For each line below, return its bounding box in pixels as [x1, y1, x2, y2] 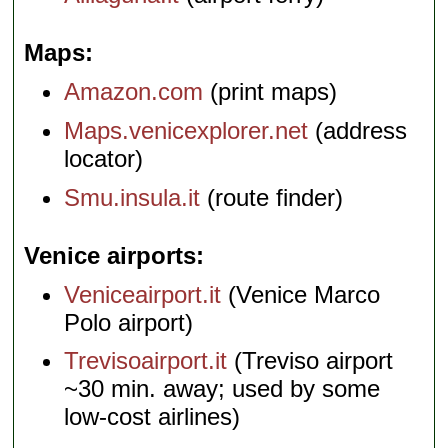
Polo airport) [64, 308, 194, 336]
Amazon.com [64, 78, 204, 106]
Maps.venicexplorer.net [64, 117, 309, 144]
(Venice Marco [221, 280, 381, 308]
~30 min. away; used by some [64, 375, 381, 403]
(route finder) [200, 183, 344, 211]
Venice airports [24, 241, 197, 269]
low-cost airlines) [64, 403, 241, 431]
